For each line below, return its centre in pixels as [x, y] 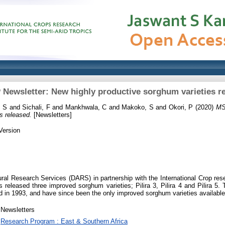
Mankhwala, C [86, 107]
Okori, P [181, 107]
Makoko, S [138, 107]
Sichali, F [36, 107]
